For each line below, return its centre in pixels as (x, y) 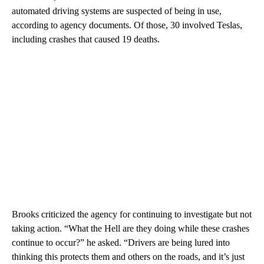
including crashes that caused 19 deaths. (86, 39)
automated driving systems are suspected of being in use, (117, 11)
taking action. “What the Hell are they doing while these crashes (131, 229)
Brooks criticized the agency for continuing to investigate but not (132, 214)
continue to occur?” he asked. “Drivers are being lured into (121, 243)
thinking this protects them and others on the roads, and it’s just (128, 257)
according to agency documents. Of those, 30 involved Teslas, (127, 25)
